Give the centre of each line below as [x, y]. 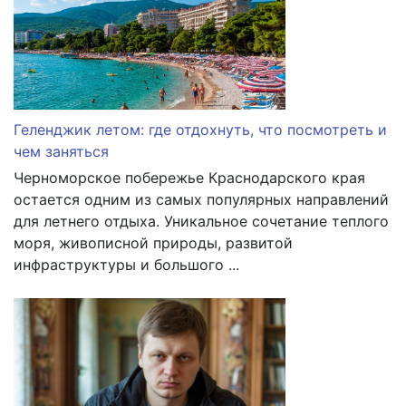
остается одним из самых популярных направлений [201, 200]
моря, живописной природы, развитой [153, 243]
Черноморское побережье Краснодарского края [189, 178]
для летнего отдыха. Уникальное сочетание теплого [201, 222]
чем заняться [61, 152]
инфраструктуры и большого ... [126, 265]
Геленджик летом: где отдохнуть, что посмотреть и [200, 130]
